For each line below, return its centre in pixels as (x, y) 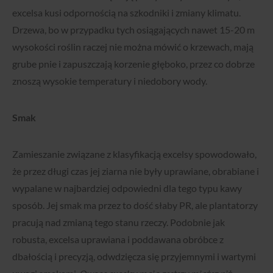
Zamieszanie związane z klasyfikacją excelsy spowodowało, (134, 154)
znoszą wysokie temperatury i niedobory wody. (110, 80)
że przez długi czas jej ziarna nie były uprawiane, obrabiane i (136, 171)
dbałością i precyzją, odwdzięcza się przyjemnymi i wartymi (134, 256)
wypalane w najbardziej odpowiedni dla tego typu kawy (127, 188)
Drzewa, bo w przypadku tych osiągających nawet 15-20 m (133, 29)
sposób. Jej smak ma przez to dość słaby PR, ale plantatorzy (135, 205)
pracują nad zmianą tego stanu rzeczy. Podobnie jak (119, 222)
